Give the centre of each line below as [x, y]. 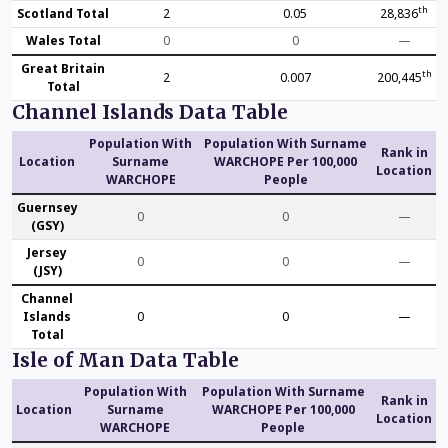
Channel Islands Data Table [150, 111]
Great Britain [63, 68]
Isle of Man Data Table [125, 359]
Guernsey [47, 207]
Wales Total [63, 40]
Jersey [47, 252]
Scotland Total [63, 13]
